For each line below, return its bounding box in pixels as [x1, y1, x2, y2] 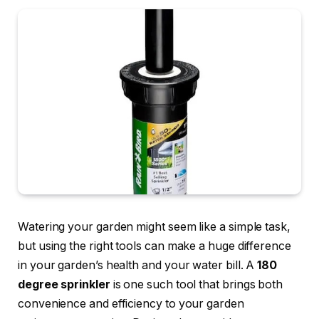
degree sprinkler [18, 277, 110, 291]
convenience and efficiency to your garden [18, 296, 244, 310]
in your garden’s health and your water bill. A [18, 258, 258, 272]
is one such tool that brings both [110, 277, 283, 291]
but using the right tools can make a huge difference [18, 239, 291, 253]
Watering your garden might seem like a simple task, [18, 219, 291, 234]
